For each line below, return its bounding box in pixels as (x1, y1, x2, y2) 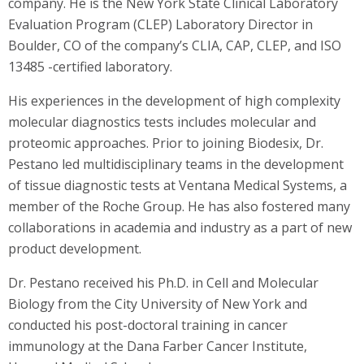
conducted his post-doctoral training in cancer (8, 315, 288, 334)
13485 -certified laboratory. (8, 57, 172, 76)
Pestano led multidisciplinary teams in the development (8, 154, 344, 173)
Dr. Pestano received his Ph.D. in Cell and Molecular (8, 273, 318, 292)
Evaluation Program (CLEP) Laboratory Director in (8, 15, 313, 33)
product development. (8, 239, 141, 258)
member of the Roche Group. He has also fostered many (8, 197, 350, 215)
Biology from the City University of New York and (8, 294, 307, 313)
